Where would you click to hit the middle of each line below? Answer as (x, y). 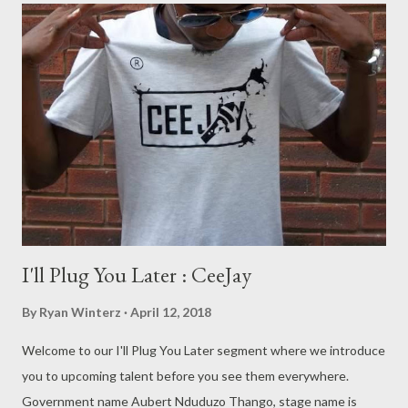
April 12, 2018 (171, 312)
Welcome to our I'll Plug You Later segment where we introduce (204, 351)
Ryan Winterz (80, 312)
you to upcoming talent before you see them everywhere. (185, 376)
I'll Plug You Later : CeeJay (137, 275)
